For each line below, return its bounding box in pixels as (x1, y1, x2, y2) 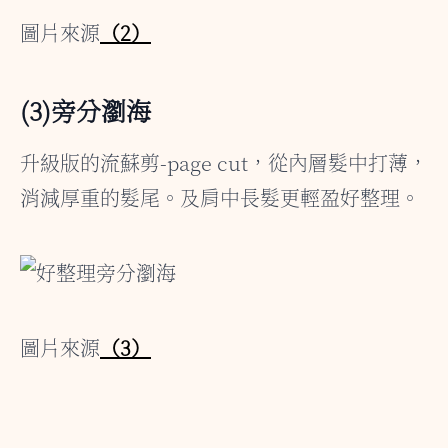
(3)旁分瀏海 (20, 92, 151, 128)
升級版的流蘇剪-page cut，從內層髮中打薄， (20, 148, 428, 177)
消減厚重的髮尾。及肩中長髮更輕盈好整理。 (20, 183, 420, 212)
